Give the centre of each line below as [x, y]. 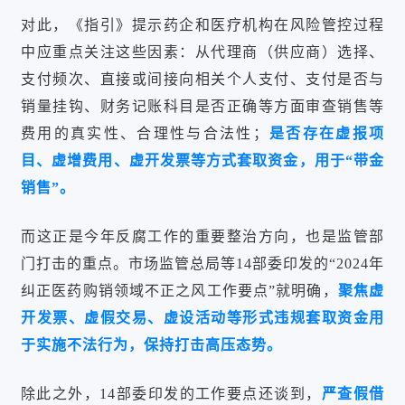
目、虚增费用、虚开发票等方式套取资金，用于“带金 [202, 160]
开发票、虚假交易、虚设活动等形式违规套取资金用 [202, 318]
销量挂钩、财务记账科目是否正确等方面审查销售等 [202, 106]
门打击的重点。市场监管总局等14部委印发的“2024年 [202, 264]
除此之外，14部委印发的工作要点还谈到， [171, 394]
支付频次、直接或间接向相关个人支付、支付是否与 [202, 79]
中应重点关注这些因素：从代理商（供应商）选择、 [202, 52]
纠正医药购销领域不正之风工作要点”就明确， [179, 291]
